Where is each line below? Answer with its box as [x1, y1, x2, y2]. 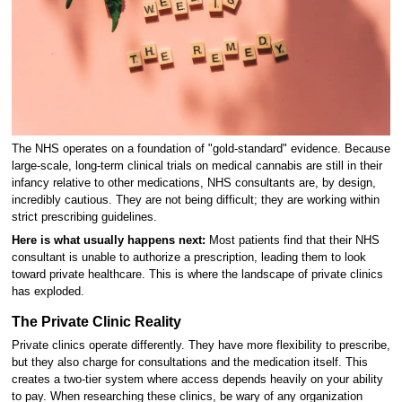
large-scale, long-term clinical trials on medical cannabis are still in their [11, 160, 382, 173]
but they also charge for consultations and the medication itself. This [11, 356, 368, 370]
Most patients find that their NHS [205, 233, 380, 247]
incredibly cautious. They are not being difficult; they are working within [11, 194, 380, 207]
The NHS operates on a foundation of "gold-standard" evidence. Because [11, 143, 390, 156]
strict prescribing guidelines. [11, 211, 157, 224]
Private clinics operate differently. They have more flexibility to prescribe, [11, 339, 390, 353]
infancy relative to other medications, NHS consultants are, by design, [11, 177, 376, 190]
